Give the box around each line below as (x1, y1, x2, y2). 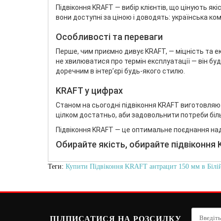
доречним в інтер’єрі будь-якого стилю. (56, 67, 185, 75)
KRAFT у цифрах (56, 85, 123, 96)
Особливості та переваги (56, 31, 163, 42)
